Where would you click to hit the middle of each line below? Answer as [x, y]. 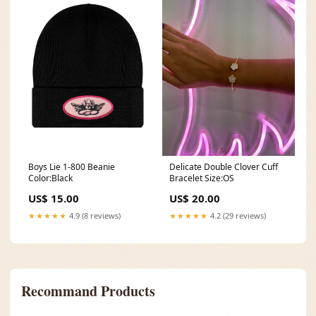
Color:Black [50, 178]
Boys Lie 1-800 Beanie [72, 166]
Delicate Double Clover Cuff [224, 166]
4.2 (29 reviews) [237, 215]
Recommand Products [88, 291]
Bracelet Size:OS [202, 178]
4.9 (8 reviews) [94, 215]
